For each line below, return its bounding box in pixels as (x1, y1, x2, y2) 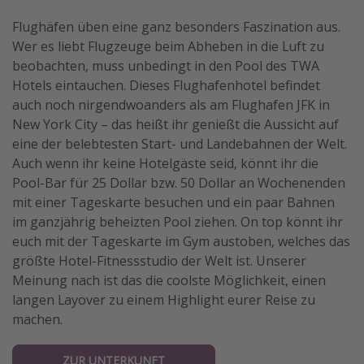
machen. (12, 310, 63, 328)
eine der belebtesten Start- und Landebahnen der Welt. (12, 134, 347, 153)
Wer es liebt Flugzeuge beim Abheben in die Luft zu (12, 37, 324, 55)
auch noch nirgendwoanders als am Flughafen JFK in (12, 95, 330, 114)
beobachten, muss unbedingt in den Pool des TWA (12, 56, 319, 75)
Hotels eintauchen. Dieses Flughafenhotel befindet (12, 76, 320, 94)
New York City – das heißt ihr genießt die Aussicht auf (12, 115, 339, 133)
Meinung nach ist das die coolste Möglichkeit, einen (12, 271, 326, 289)
